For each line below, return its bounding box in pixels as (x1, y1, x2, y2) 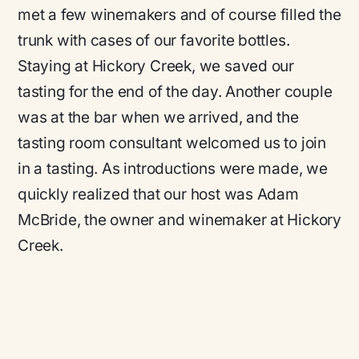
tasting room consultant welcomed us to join (18, 133, 327, 152)
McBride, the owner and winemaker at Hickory (18, 210, 342, 229)
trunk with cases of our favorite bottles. (18, 30, 290, 50)
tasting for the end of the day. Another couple (18, 82, 333, 101)
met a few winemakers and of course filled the (18, 5, 341, 24)
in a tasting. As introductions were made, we (18, 159, 328, 178)
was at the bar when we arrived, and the (18, 107, 299, 127)
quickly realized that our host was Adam (18, 184, 299, 204)
